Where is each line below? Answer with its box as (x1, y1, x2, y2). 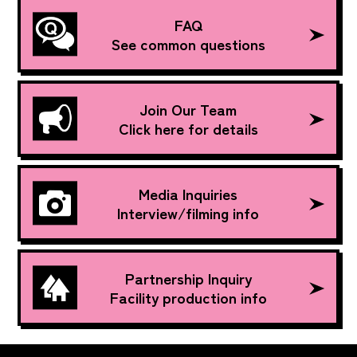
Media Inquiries (139, 182, 238, 205)
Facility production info (109, 286, 267, 308)
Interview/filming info (117, 202, 260, 224)
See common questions (111, 33, 265, 55)
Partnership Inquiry (124, 267, 252, 289)
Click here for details (118, 117, 258, 139)
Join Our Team (139, 98, 237, 120)
